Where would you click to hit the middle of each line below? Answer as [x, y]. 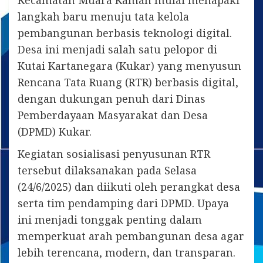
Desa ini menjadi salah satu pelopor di [117, 50]
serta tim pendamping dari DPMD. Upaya [123, 203]
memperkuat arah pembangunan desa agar [131, 236]
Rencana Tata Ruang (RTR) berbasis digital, [128, 82]
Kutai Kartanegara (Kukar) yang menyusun [129, 66]
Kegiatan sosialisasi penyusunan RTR [114, 154]
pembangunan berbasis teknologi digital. [125, 33]
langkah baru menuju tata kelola [103, 17]
